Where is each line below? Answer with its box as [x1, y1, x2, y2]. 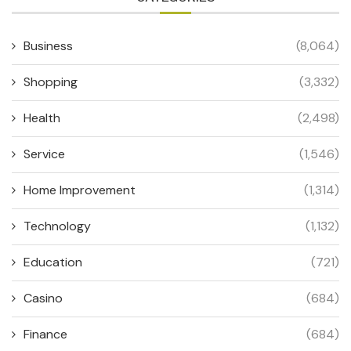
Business [24, 37, 73, 54]
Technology [24, 217, 91, 234]
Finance [24, 325, 67, 342]
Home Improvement [24, 181, 136, 198]
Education [24, 253, 82, 270]
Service [24, 145, 65, 162]
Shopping [24, 73, 78, 90]
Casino [24, 289, 63, 306]
